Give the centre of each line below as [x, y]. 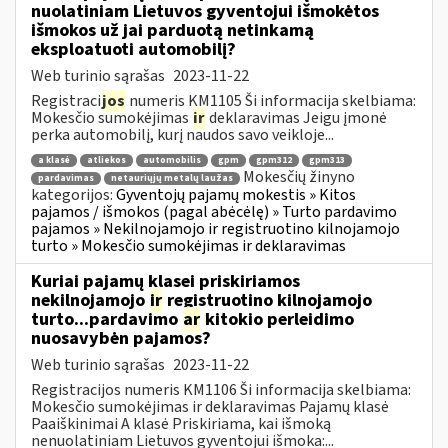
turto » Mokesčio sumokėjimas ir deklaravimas [188, 245]
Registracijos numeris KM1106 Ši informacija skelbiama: [221, 389]
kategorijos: [73, 194]
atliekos [106, 161]
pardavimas [66, 178]
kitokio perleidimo [277, 319]
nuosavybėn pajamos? [121, 338]
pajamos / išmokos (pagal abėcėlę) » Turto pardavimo [214, 211]
